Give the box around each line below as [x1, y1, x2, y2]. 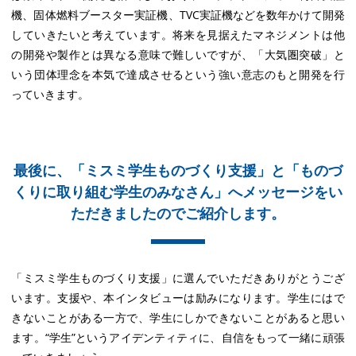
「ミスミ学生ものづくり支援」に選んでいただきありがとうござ [11, 270, 345, 286]
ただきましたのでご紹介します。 [71, 203, 285, 223]
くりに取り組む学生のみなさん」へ [14, 182, 242, 202]
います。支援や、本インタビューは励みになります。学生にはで [11, 290, 345, 306]
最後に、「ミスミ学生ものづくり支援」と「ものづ [14, 161, 342, 180]
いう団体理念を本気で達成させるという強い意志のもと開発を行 [11, 67, 345, 83]
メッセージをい [242, 182, 342, 202]
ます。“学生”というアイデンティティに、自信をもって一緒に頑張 [11, 330, 345, 346]
